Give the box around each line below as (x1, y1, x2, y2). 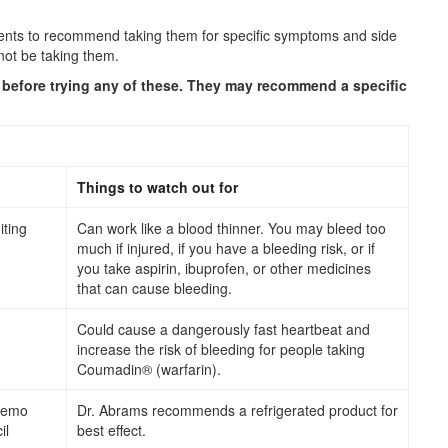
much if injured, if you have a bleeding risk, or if (77, 238, 375, 259)
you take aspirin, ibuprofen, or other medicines (77, 258, 371, 279)
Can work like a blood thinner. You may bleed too (77, 218, 386, 239)
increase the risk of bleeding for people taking (77, 339, 365, 360)
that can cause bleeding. (77, 278, 232, 299)
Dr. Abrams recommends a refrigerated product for (77, 400, 398, 421)
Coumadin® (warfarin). (77, 359, 221, 380)
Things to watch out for (77, 177, 238, 198)
